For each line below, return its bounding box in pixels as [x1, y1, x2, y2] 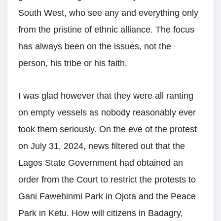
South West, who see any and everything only [18, 7, 198, 18]
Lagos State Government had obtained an [18, 158, 183, 168]
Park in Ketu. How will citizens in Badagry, [18, 208, 183, 219]
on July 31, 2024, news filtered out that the [18, 141, 185, 151]
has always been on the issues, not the [18, 41, 171, 51]
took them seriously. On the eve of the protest [18, 124, 197, 135]
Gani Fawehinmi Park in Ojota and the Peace [18, 191, 196, 202]
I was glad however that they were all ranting [18, 91, 193, 101]
